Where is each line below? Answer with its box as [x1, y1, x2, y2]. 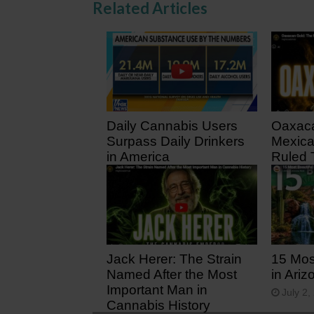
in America [107, 149, 170, 164]
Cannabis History [107, 297, 210, 313]
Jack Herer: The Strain [107, 251, 242, 266]
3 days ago [117, 169, 166, 180]
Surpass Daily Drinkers [107, 133, 245, 149]
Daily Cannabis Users [107, 118, 238, 133]
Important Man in [107, 282, 207, 297]
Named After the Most [107, 266, 237, 282]
